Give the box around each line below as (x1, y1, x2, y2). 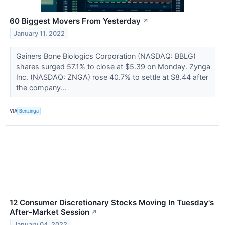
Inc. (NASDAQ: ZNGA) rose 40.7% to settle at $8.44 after (16, 72, 208, 81)
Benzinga (19, 108, 39, 114)
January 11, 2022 (14, 29, 65, 37)
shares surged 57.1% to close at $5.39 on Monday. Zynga (16, 62, 210, 71)
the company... (16, 83, 69, 92)
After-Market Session (10, 207, 89, 217)
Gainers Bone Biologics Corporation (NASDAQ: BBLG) (16, 51, 196, 60)
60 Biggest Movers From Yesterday (10, 16, 141, 26)
